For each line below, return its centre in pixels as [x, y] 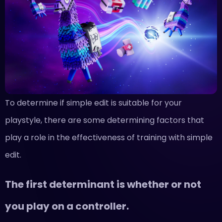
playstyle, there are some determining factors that [105, 120]
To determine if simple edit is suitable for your [93, 103]
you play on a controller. [67, 206]
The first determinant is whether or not [103, 184]
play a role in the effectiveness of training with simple [109, 137]
